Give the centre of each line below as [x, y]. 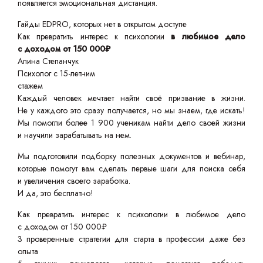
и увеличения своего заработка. [74, 181]
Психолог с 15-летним [56, 74]
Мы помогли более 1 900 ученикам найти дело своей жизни [131, 123]
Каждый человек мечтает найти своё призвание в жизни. [131, 98]
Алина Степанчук [48, 61]
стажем [30, 86]
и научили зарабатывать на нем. [75, 135]
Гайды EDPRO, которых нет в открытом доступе [102, 24]
